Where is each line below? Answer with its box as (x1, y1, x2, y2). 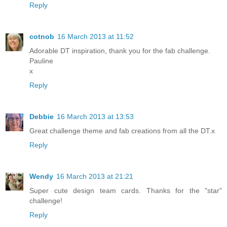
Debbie (29, 112, 54, 121)
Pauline (29, 56, 53, 65)
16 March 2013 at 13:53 (57, 112, 134, 121)
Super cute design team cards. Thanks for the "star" (29, 186, 222, 195)
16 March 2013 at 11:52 (57, 32, 134, 41)
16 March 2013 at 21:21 (56, 172, 133, 180)
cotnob (29, 32, 54, 41)
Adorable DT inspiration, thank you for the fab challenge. (29, 46, 210, 55)
